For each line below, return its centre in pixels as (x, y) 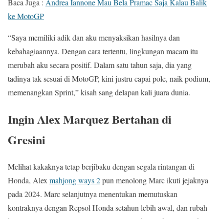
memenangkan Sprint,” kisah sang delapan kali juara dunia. (99, 92)
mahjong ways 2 (75, 180)
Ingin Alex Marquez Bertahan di (90, 119)
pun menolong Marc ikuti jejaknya (154, 180)
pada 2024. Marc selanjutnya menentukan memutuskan (93, 194)
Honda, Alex (29, 180)
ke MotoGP (26, 16)
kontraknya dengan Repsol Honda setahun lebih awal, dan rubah (108, 208)
